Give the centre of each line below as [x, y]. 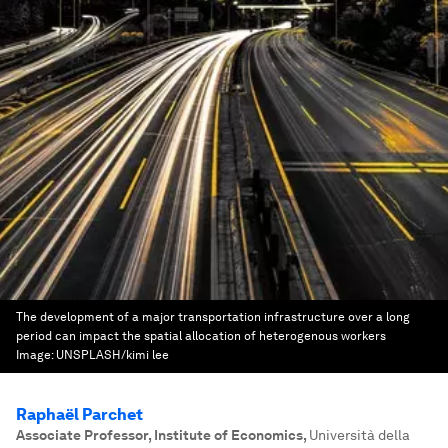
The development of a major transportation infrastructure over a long [213, 317]
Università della [359, 435]
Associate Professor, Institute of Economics [159, 435]
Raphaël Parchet [79, 414]
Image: [36, 355]
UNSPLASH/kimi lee [112, 355]
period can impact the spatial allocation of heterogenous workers [201, 336]
